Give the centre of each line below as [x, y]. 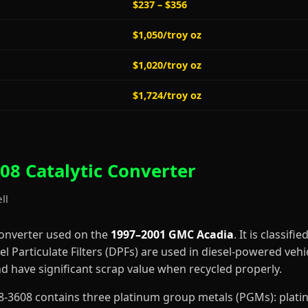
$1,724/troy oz [167, 95]
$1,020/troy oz [167, 65]
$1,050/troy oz [167, 35]
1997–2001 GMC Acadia [172, 234]
